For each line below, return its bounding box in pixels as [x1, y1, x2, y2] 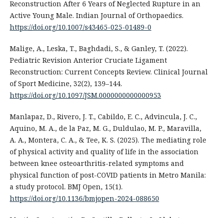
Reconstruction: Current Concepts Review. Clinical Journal [9, 67, 208, 76]
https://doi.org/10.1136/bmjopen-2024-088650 [9, 193, 159, 203]
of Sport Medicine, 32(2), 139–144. [9, 78, 122, 88]
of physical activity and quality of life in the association [9, 146, 199, 156]
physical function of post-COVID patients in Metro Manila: [9, 170, 206, 180]
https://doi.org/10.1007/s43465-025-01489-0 [9, 22, 151, 32]
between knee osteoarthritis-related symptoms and [9, 158, 184, 168]
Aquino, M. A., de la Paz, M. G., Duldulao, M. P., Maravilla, [9, 123, 201, 133]
